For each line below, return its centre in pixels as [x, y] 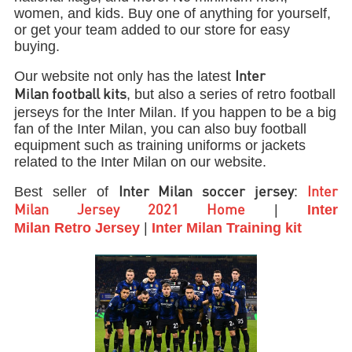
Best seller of [66, 191]
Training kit [264, 227]
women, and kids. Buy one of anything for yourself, [173, 13]
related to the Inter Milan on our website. [141, 161]
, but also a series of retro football [231, 94]
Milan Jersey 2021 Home [130, 210]
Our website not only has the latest [125, 76]
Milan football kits [71, 95]
